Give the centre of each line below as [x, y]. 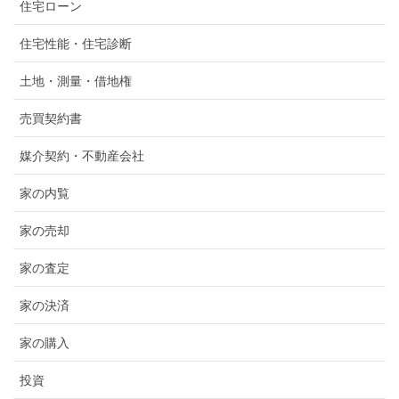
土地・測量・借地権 [76, 81]
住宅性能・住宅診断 [76, 43]
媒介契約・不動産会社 [82, 155]
